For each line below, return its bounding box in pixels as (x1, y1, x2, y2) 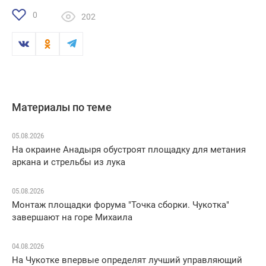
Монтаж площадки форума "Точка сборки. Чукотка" (12, 199, 229, 211)
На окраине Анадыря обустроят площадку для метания (12, 144, 246, 156)
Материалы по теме (12, 101, 112, 114)
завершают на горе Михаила (12, 212, 132, 223)
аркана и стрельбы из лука (12, 157, 125, 168)
